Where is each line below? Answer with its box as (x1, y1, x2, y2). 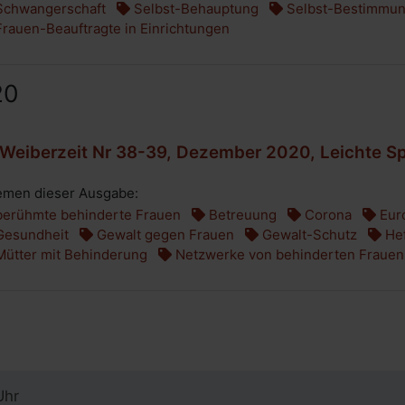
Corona (301, 206, 352, 223)
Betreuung (205, 206, 277, 223)
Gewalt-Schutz (259, 226, 357, 243)
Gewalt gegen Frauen (93, 226, 234, 243)
